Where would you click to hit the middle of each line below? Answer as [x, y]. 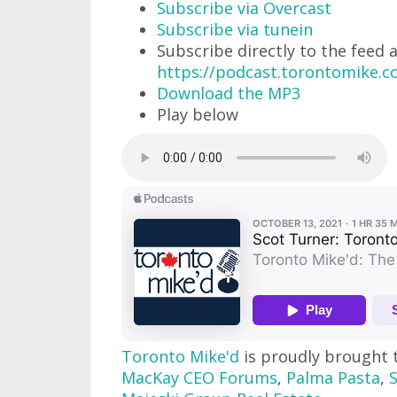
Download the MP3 [229, 93]
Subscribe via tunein [235, 30]
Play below [198, 115]
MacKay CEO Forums [199, 378]
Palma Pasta [333, 378]
